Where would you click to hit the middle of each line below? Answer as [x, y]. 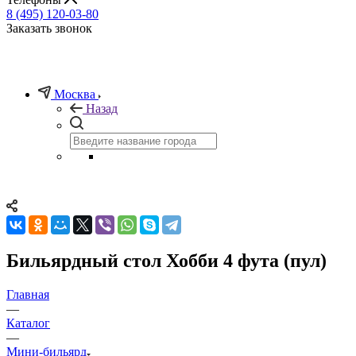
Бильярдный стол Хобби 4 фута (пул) [166, 260]
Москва [75, 94]
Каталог [28, 323]
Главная [28, 294]
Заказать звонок [49, 28]
